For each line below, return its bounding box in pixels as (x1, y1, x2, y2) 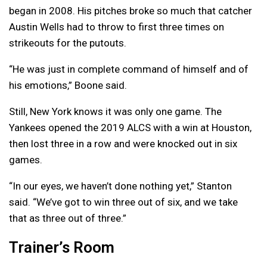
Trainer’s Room (9, 238, 114, 257)
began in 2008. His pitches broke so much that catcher (9, 5, 252, 17)
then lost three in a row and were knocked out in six (9, 138, 237, 150)
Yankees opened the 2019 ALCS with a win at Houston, (9, 122, 252, 134)
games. (9, 154, 42, 166)
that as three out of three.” (9, 212, 126, 225)
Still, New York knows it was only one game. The (9, 105, 222, 118)
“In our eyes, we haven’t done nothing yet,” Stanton (9, 180, 232, 193)
